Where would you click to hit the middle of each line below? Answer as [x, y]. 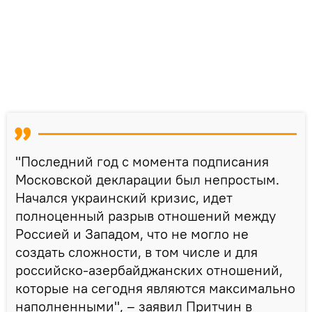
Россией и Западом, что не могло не [132, 233]
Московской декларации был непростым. [147, 179]
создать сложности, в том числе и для [136, 251]
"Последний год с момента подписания [142, 161]
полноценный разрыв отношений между [146, 215]
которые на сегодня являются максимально [155, 288]
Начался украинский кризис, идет [124, 197]
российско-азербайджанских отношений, [149, 270]
